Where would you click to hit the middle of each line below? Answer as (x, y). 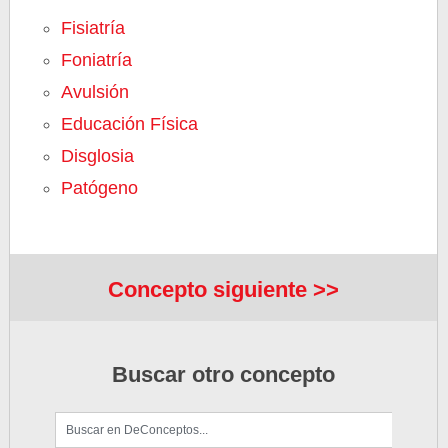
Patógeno (100, 188)
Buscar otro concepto (224, 375)
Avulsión (95, 92)
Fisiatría (93, 28)
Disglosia (98, 156)
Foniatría (97, 60)
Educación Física (130, 124)
